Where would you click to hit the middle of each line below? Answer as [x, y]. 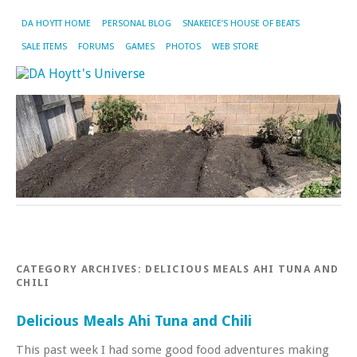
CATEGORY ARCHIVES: [81, 269]
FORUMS [96, 47]
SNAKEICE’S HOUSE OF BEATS [241, 24]
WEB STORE [235, 47]
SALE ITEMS [44, 47]
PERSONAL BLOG [137, 24]
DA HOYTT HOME [56, 24]
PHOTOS [183, 47]
